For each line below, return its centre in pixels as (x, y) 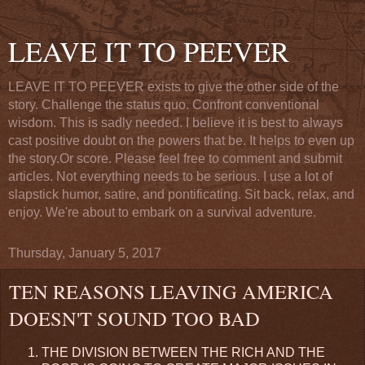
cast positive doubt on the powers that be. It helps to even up (181, 141)
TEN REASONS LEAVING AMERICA (171, 291)
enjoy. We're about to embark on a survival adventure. (162, 212)
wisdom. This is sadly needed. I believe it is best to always (176, 123)
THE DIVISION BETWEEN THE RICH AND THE (183, 352)
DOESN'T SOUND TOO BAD (134, 318)
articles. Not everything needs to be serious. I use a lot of (170, 176)
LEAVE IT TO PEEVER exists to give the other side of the (174, 87)
